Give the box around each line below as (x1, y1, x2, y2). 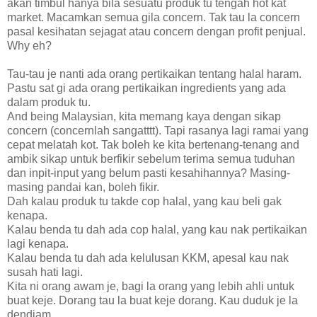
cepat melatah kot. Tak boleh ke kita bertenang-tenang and (7, 138, 299, 151)
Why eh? (7, 39, 52, 52)
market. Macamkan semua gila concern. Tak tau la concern (7, 11, 300, 23)
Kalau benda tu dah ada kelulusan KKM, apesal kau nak (7, 251, 289, 264)
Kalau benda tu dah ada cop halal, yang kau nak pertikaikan (7, 223, 307, 236)
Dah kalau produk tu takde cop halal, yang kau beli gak (7, 195, 282, 207)
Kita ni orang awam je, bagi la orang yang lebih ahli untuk (7, 279, 294, 292)
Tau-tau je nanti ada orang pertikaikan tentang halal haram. (7, 67, 301, 80)
